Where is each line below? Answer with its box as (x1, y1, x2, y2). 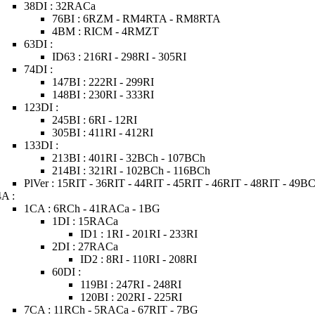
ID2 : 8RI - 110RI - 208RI (80, 253, 198, 265)
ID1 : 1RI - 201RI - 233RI (80, 228, 198, 240)
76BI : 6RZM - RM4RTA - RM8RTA (52, 13, 221, 25)
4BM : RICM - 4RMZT (52, 25, 160, 37)
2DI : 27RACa (52, 240, 119, 252)
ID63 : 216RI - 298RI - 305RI (52, 51, 187, 63)
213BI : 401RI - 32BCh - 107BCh (52, 152, 206, 164)
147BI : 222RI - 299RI (52, 76, 155, 88)
